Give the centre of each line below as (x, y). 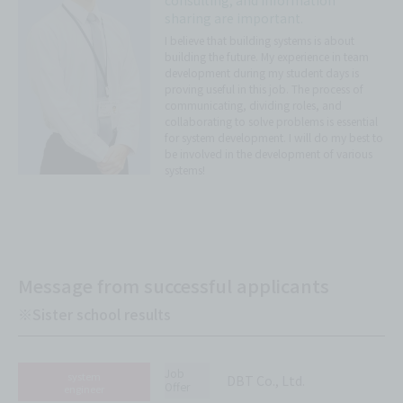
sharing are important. (234, 18)
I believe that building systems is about (260, 40)
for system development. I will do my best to (274, 138)
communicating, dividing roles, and (254, 105)
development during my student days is (262, 73)
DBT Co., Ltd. (265, 381)
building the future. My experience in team (267, 57)
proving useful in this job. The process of (264, 89)
